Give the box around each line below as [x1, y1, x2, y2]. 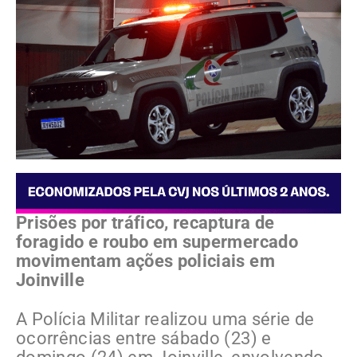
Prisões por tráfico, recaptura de [16, 212, 275, 233]
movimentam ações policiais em [16, 250, 275, 271]
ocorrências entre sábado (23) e [16, 328, 272, 348]
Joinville [16, 269, 85, 290]
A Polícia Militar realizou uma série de [16, 308, 315, 329]
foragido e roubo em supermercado [16, 231, 298, 252]
